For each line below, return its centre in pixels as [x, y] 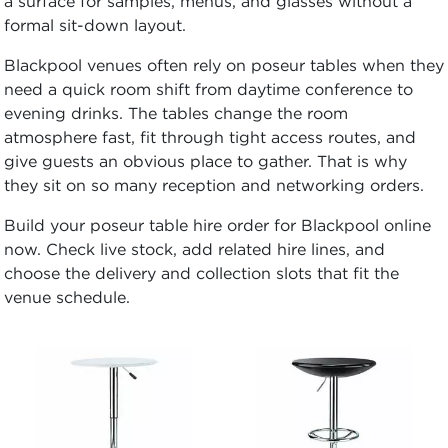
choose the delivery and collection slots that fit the [201, 272]
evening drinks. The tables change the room [176, 112]
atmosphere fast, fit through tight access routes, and [210, 136]
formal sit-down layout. [95, 24]
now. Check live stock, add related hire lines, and [194, 248]
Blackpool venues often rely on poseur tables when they [224, 64]
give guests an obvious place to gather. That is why [205, 160]
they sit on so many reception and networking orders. [214, 184]
